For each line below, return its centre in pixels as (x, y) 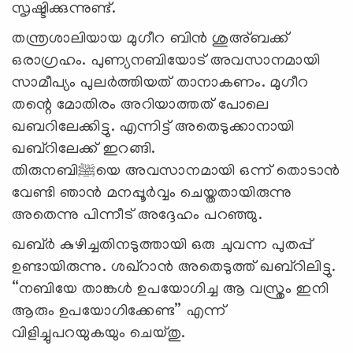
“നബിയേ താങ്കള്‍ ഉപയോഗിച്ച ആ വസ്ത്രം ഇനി (171, 290)
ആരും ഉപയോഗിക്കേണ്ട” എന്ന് (119, 312)
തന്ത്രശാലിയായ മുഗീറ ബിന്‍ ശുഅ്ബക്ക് (150, 39)
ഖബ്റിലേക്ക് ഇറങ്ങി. (86, 149)
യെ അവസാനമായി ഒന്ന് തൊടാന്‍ (219, 171)
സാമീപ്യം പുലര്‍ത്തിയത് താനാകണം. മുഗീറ (160, 83)
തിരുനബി (45, 171)
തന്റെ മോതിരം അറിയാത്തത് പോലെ (141, 105)
